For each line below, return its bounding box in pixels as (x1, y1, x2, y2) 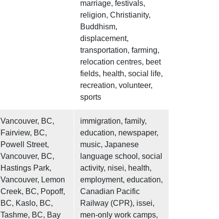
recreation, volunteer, (80, 81, 153, 90)
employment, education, (80, 175, 163, 184)
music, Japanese (80, 140, 139, 149)
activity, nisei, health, (80, 164, 152, 173)
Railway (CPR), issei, (80, 199, 154, 208)
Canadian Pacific (80, 187, 140, 196)
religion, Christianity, (80, 11, 151, 20)
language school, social (80, 152, 162, 161)
